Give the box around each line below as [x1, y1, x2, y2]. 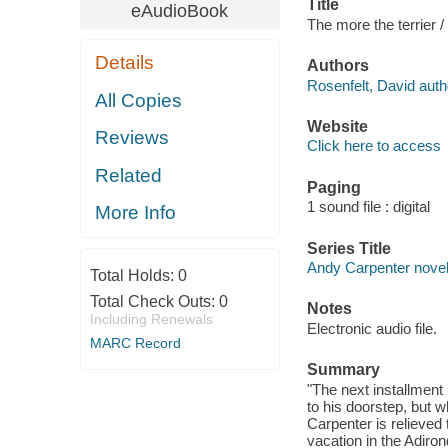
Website [306, 117, 368, 135]
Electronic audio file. [306, 319, 437, 337]
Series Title [306, 239, 391, 257]
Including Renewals [89, 310, 213, 327]
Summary [306, 361, 380, 379]
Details [95, 52, 155, 74]
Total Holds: [89, 266, 178, 284]
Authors [306, 57, 369, 75]
